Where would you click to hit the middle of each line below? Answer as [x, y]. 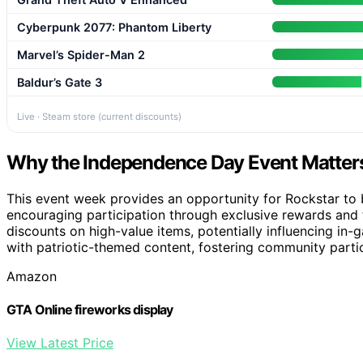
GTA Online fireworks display [90, 309]
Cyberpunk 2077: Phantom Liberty [114, 27]
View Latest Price [60, 343]
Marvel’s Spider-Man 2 [81, 54]
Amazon [32, 276]
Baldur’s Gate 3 [60, 82]
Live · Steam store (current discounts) [99, 116]
